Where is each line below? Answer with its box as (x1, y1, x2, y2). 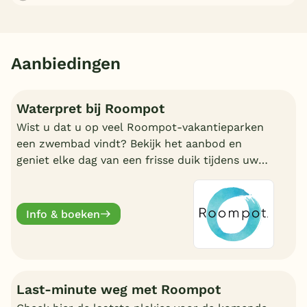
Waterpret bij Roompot (16, 100, 164, 116)
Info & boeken (26, 207, 100, 221)
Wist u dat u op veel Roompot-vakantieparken (16, 120, 264, 134)
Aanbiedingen (11, 53, 121, 74)
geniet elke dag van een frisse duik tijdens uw (16, 153, 258, 167)
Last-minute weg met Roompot (16, 281, 221, 297)
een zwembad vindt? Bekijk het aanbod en (16, 136, 242, 150)
